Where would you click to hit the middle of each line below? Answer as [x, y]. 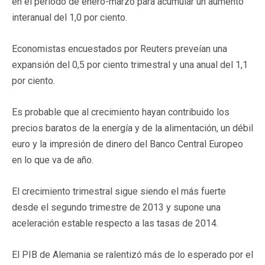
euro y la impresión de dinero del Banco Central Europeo [127, 144]
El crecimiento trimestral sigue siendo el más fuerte [119, 191]
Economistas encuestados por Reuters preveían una [119, 49]
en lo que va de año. [53, 160]
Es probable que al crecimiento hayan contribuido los [121, 112]
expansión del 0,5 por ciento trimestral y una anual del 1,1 [130, 64]
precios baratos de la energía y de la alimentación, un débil [132, 128]
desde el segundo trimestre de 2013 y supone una [116, 207]
